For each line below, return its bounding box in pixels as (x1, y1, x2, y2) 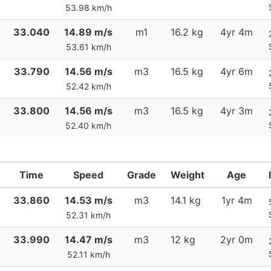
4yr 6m (220, 65, 253, 77)
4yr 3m (220, 105, 253, 117)
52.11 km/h (67, 249, 110, 260)
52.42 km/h (65, 81, 111, 91)
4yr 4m (220, 26, 253, 38)
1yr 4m (221, 194, 252, 206)
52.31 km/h (66, 210, 111, 220)
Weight (171, 169, 204, 181)
